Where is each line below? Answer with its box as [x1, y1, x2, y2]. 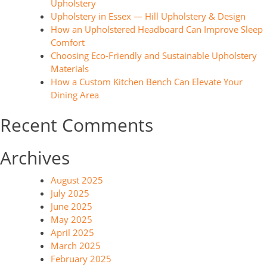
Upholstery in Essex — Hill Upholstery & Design [51, 10, 246, 22]
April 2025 [51, 226, 94, 238]
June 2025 [51, 200, 92, 212]
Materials [51, 63, 89, 74]
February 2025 [51, 253, 111, 265]
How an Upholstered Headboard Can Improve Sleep [51, 23, 263, 35]
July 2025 [51, 187, 89, 199]
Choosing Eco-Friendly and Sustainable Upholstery [51, 49, 257, 61]
